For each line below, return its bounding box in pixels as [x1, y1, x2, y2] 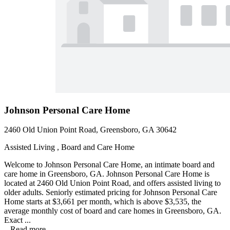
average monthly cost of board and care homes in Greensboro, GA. [4, 206, 221, 216]
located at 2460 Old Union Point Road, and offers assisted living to [4, 179, 221, 188]
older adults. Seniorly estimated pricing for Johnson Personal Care [4, 188, 217, 197]
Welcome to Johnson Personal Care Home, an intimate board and [4, 160, 215, 169]
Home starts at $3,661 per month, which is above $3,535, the [4, 197, 201, 206]
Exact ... [4, 216, 31, 225]
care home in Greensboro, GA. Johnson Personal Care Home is [4, 169, 209, 179]
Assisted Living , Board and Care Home [4, 143, 135, 152]
